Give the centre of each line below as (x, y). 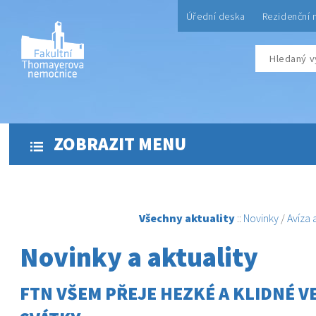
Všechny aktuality (187, 218)
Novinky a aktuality (139, 257)
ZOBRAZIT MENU (118, 144)
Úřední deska (215, 16)
